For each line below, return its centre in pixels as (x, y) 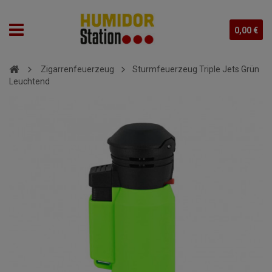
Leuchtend (29, 81)
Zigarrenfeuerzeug (77, 69)
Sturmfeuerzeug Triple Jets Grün (196, 69)
